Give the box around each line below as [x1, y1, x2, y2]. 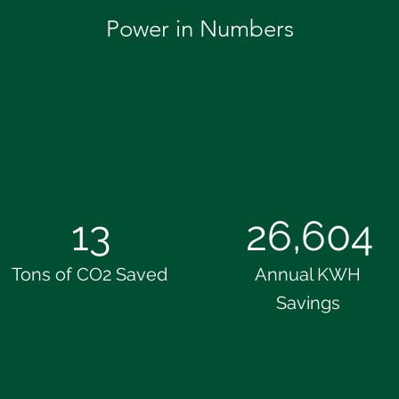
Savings [275, 292, 340, 313]
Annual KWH [255, 264, 361, 285]
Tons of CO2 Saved [12, 264, 167, 285]
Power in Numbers [105, 15, 294, 43]
